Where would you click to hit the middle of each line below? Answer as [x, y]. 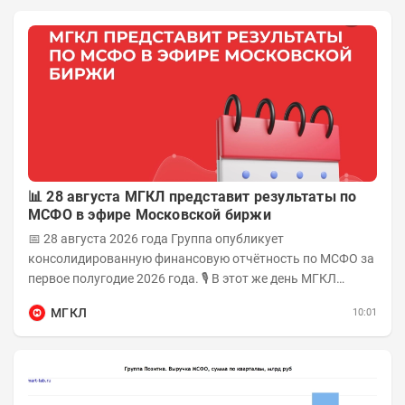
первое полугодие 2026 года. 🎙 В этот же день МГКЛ [115, 279]
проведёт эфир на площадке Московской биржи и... [182, 299]
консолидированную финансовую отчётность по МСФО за [201, 259]
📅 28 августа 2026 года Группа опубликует [156, 239]
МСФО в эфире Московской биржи [150, 215]
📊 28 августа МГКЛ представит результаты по [193, 197]
